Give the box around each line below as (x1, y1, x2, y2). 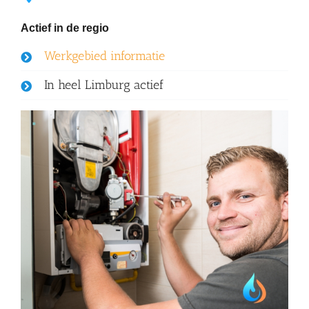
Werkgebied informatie (43, 48, 165, 64)
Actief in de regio (20, 22, 109, 34)
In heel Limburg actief (43, 77, 163, 93)
